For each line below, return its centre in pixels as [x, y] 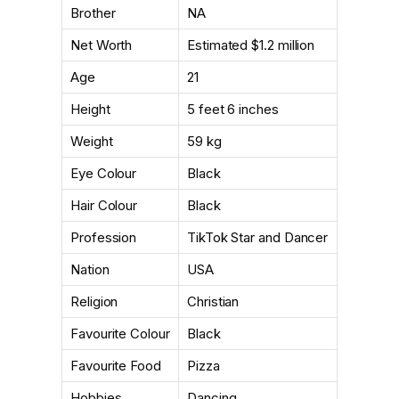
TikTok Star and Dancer [258, 237]
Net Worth [102, 45]
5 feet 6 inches [233, 109]
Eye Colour [104, 173]
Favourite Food [116, 366]
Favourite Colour [120, 334]
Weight [92, 141]
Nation [90, 269]
